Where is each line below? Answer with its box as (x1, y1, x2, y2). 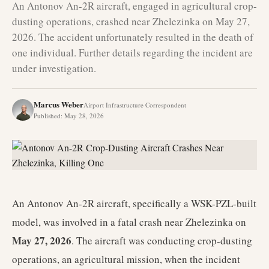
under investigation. (12, 61, 96, 75)
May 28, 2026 (64, 111, 104, 120)
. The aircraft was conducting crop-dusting (71, 234, 252, 247)
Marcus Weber (34, 98, 83, 110)
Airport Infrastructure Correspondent (83, 100, 186, 109)
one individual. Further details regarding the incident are (12, 46, 253, 59)
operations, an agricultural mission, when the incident (12, 252, 240, 266)
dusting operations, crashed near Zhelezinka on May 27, (12, 14, 250, 28)
